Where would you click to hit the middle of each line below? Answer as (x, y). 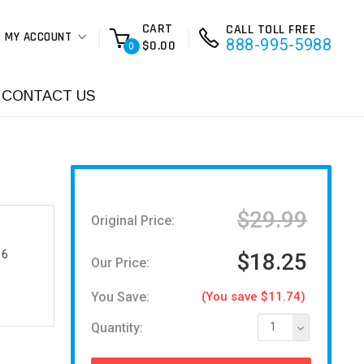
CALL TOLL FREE (271, 30)
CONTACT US (48, 96)
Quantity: (117, 327)
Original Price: (132, 220)
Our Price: (120, 262)
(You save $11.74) (254, 297)
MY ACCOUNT (38, 37)
